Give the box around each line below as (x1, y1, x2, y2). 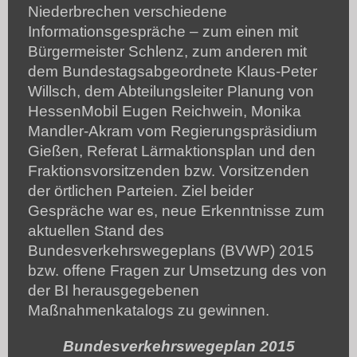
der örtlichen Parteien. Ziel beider (28, 182, 253, 199)
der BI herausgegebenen (28, 281, 199, 299)
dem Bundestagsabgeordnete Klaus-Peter (28, 62, 317, 80)
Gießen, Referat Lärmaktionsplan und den (28, 142, 316, 159)
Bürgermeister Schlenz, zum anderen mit (28, 42, 307, 60)
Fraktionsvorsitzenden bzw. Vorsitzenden (28, 162, 309, 179)
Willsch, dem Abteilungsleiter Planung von (28, 82, 314, 100)
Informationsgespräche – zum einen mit (28, 22, 298, 40)
